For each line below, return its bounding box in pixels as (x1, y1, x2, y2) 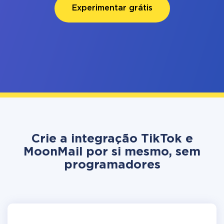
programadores (63, 159, 160, 170)
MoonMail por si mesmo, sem (23, 146, 200, 157)
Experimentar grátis (71, 4, 152, 12)
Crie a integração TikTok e (31, 133, 193, 144)
